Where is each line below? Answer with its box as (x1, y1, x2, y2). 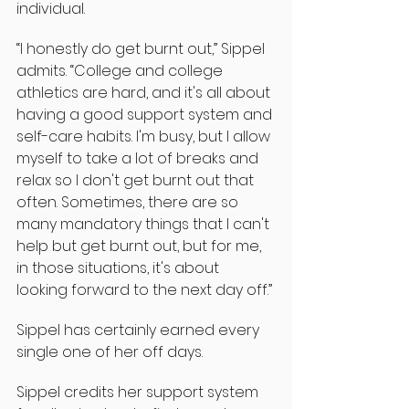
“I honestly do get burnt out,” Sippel (16, 37, 268, 59)
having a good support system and (16, 103, 276, 125)
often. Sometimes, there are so (16, 191, 242, 213)
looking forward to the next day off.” (16, 278, 272, 300)
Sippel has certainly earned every (16, 319, 263, 341)
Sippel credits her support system (16, 381, 262, 403)
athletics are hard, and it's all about (16, 81, 274, 103)
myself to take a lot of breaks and (16, 147, 262, 169)
